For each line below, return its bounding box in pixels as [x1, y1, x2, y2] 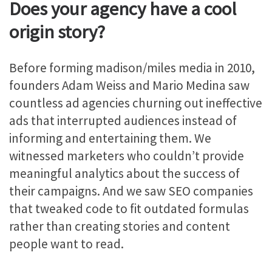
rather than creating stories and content [9, 218, 230, 235]
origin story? [9, 19, 105, 43]
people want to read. [9, 236, 124, 253]
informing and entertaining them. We [9, 130, 211, 147]
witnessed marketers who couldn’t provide [9, 148, 244, 165]
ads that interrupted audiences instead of [9, 112, 237, 129]
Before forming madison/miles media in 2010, [9, 59, 255, 76]
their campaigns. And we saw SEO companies [9, 183, 253, 200]
